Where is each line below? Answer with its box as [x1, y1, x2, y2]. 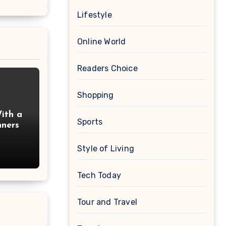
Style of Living [77, 144, 134, 154]
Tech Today [77, 171, 121, 181]
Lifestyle [77, 10, 112, 20]
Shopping [77, 90, 114, 100]
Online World [77, 37, 126, 47]
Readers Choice [77, 64, 138, 74]
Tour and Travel [77, 197, 137, 207]
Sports [77, 117, 103, 127]
